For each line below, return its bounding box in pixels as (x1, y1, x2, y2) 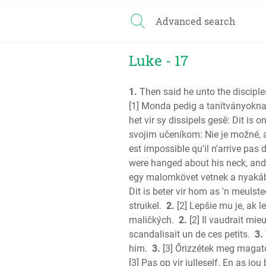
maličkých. (129, 214, 174, 226)
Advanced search (156, 15, 235, 27)
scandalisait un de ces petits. (129, 229, 250, 240)
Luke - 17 (129, 51, 188, 70)
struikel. (129, 200, 161, 211)
